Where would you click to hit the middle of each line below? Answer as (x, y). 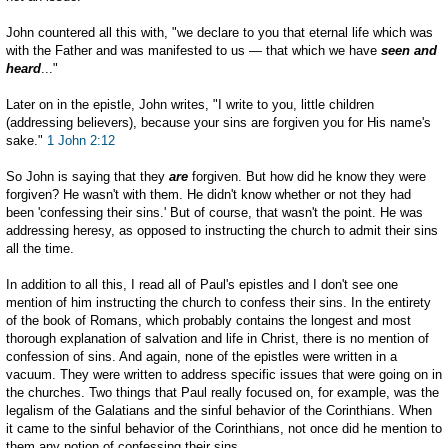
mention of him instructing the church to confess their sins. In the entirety (218, 303)
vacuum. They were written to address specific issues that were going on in (224, 375)
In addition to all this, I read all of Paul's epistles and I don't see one (202, 285)
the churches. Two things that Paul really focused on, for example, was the (222, 393)
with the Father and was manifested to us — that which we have (193, 51)
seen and (409, 51)
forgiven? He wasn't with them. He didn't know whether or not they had (208, 195)
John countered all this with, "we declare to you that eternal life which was (219, 33)
